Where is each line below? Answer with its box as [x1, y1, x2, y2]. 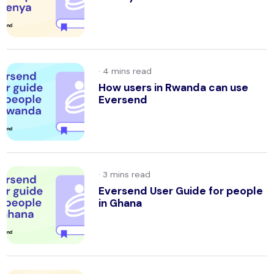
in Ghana [98, 196, 142, 210]
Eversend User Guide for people [98, 183, 263, 198]
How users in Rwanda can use [98, 80, 248, 94]
